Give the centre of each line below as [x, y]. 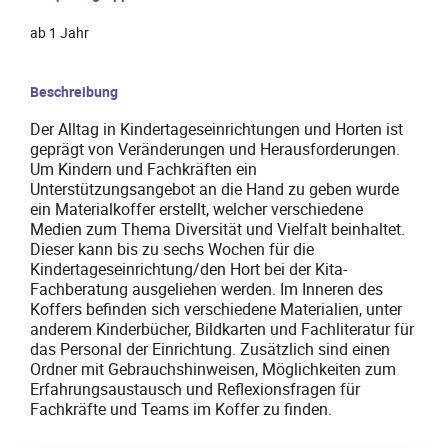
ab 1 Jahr [59, 33]
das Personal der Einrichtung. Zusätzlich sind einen [210, 349]
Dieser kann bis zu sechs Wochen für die [172, 249]
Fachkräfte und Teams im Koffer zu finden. [181, 409]
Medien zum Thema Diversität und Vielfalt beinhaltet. [217, 229]
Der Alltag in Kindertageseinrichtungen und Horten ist [216, 129]
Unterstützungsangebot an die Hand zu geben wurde [214, 189]
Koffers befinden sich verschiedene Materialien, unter [216, 309]
